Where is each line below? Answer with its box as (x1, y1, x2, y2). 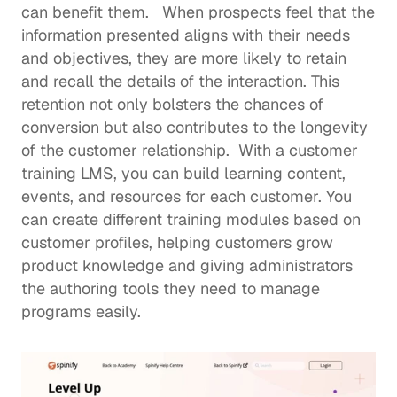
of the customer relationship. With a (21, 140, 289, 161)
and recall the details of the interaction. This (21, 71, 339, 92)
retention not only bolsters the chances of (21, 94, 323, 115)
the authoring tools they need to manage (21, 278, 320, 300)
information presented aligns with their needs (21, 25, 350, 46)
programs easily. (21, 301, 150, 323)
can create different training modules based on (21, 209, 361, 230)
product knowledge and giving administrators (21, 255, 353, 276)
